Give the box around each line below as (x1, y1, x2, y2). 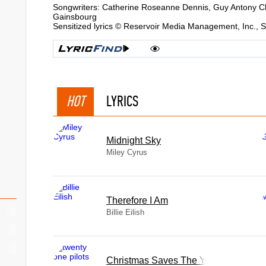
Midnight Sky (106, 135, 161, 145)
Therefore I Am (106, 195, 168, 205)
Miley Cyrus (106, 148, 147, 157)
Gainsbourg (53, 12, 97, 21)
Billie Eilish (106, 208, 144, 217)
